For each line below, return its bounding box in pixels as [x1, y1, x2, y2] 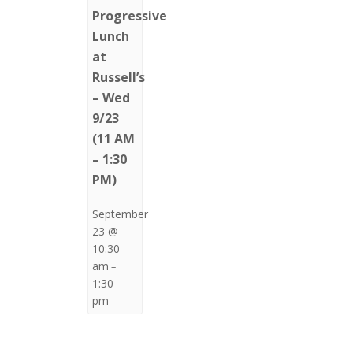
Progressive [92, 6, 168, 24]
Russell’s [92, 68, 146, 86]
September [92, 206, 149, 221]
